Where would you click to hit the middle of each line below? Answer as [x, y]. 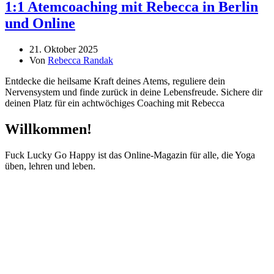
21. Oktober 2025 [64, 50]
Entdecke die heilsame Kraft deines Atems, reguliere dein [115, 81]
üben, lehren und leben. [50, 166]
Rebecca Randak [80, 61]
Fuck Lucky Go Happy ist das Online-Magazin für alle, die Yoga [130, 155]
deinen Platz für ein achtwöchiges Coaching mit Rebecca [115, 103]
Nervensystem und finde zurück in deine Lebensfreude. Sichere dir [134, 92]
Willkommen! [48, 129]
